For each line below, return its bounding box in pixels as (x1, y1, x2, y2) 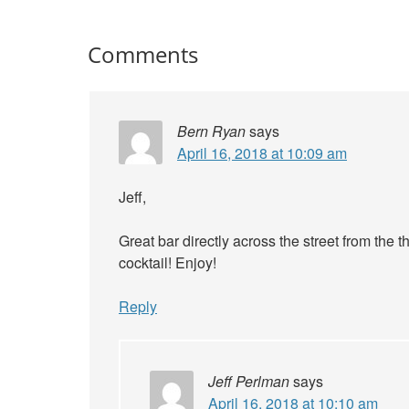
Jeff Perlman (208, 371, 289, 392)
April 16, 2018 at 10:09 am (177, 142, 347, 163)
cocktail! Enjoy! (119, 252, 216, 273)
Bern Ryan (177, 121, 246, 142)
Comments (88, 39, 198, 69)
